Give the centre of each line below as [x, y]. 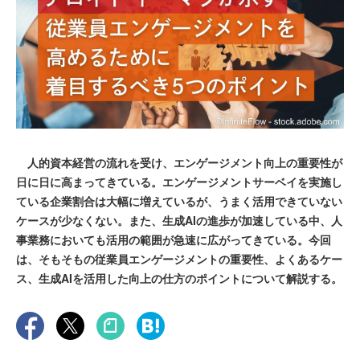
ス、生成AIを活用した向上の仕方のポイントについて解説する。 [179, 278]
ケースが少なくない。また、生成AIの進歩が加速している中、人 [179, 221]
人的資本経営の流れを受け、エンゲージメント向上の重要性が [179, 163]
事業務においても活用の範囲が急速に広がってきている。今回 [174, 240]
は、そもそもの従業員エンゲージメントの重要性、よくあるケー [179, 259]
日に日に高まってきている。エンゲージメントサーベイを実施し [179, 182]
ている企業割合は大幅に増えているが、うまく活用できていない [179, 201]
